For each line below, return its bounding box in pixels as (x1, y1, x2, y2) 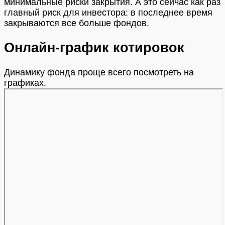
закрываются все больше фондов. (4, 18, 149, 28)
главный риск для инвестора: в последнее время (4, 7, 212, 18)
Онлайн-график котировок (4, 40, 184, 56)
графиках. (4, 77, 46, 88)
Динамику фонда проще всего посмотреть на (4, 67, 194, 77)
